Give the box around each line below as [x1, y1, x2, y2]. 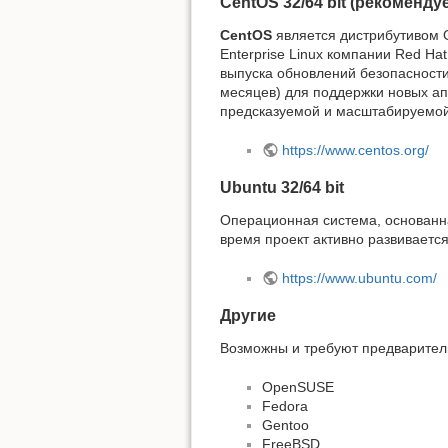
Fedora [262, 397, 308, 414]
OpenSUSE [262, 378, 334, 395]
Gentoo [262, 416, 309, 433]
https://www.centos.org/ [281, 141, 429, 158]
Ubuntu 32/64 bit [220, 179, 344, 197]
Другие [220, 307, 276, 325]
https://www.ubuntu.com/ [281, 269, 437, 286]
